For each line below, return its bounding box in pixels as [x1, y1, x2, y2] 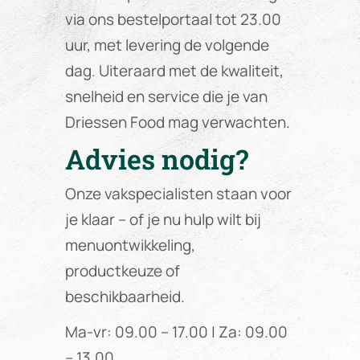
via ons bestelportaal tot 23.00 [64, 9, 281, 31]
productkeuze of [64, 260, 180, 281]
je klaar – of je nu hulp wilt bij [64, 208, 261, 230]
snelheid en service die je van [64, 86, 268, 108]
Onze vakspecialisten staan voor [64, 182, 292, 204]
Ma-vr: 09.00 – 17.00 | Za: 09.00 [64, 321, 288, 343]
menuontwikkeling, [64, 234, 195, 256]
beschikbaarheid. [64, 285, 185, 307]
